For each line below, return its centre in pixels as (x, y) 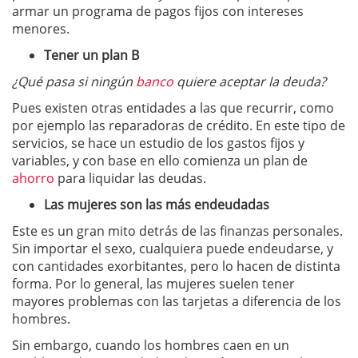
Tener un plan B (91, 55)
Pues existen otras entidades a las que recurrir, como (173, 108)
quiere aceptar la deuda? (250, 82)
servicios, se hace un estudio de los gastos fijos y (158, 143)
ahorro (33, 178)
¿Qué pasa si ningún (74, 82)
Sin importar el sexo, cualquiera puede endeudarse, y (173, 249)
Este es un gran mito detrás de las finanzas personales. (177, 231)
